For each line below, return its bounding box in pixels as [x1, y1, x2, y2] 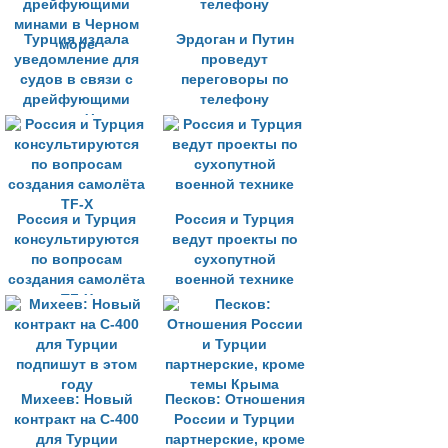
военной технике [175, 272, 294, 287]
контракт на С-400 [14, 412, 139, 427]
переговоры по [180, 72, 289, 87]
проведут [201, 52, 268, 67]
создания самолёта [8, 272, 145, 287]
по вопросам [31, 252, 122, 267]
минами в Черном [14, 112, 139, 127]
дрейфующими [23, 92, 130, 107]
